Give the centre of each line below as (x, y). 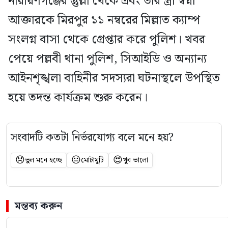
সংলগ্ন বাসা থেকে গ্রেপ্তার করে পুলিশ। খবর (107, 40)
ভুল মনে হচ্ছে (44, 161)
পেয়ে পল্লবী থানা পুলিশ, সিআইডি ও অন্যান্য (107, 59)
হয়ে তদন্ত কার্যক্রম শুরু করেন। (78, 98)
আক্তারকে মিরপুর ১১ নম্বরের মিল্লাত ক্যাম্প (104, 21)
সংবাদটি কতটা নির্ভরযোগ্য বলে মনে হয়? (92, 138)
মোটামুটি (92, 161)
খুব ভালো (135, 161)
